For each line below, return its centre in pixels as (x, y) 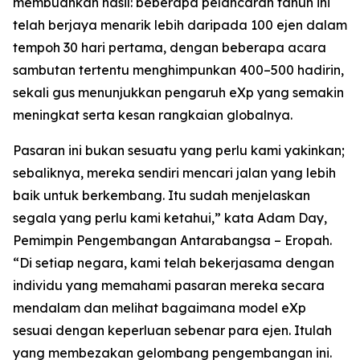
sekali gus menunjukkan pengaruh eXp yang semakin (178, 93)
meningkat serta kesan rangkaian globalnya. (153, 115)
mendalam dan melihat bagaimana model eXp (160, 308)
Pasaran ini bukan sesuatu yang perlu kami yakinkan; (179, 151)
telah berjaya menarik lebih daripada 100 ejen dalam (180, 25)
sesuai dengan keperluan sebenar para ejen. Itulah (172, 331)
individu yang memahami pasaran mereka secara (169, 286)
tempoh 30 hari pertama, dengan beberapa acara (170, 48)
